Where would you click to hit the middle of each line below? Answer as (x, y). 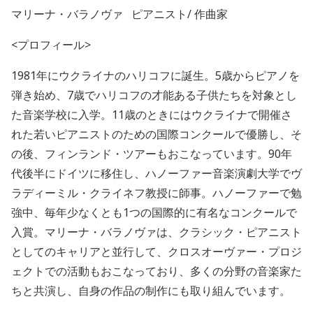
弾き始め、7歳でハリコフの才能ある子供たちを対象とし (154, 95)
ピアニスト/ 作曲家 (180, 14)
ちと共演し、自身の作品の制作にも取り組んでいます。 (151, 291)
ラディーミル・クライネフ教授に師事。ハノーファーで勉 (156, 193)
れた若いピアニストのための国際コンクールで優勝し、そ (156, 134)
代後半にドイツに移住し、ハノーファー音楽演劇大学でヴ (156, 173)
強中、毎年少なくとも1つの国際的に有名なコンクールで (154, 212)
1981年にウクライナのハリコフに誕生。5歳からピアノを (155, 75)
